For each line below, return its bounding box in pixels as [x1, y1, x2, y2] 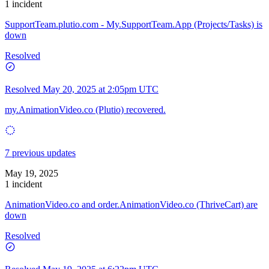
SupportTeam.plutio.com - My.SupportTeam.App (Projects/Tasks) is [5, 19, 262, 29]
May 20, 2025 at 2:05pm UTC [43, 83, 159, 94]
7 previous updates [5, 147, 76, 158]
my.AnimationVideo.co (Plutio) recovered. [5, 104, 166, 115]
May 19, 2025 [5, 168, 58, 178]
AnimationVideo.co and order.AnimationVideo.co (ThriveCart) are [5, 199, 258, 210]
